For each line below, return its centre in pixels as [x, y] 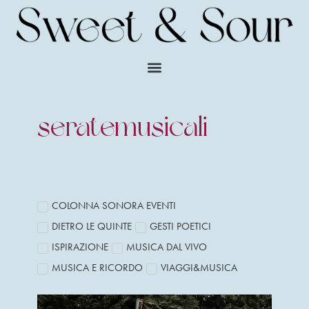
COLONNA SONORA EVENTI [113, 206]
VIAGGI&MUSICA [199, 268]
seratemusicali [122, 128]
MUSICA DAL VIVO [166, 247]
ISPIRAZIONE [80, 247]
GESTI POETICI [180, 227]
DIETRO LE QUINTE [91, 227]
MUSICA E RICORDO [97, 268]
